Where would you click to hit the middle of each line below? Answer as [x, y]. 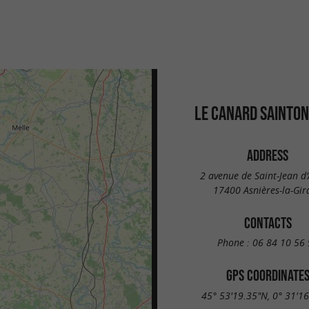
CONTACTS [268, 222]
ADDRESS [268, 155]
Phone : [235, 243]
